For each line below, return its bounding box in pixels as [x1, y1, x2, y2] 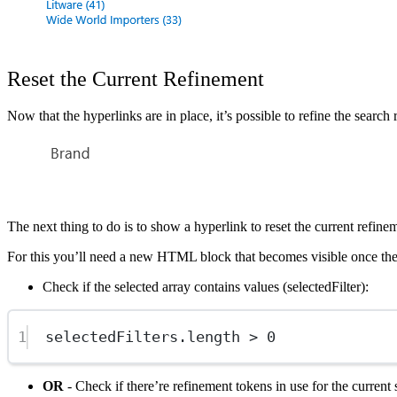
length [187, 327, 241, 346]
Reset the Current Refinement [7, 66, 264, 90]
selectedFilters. [45, 327, 188, 346]
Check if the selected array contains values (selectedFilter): [43, 279, 369, 295]
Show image [42, 137, 112, 153]
